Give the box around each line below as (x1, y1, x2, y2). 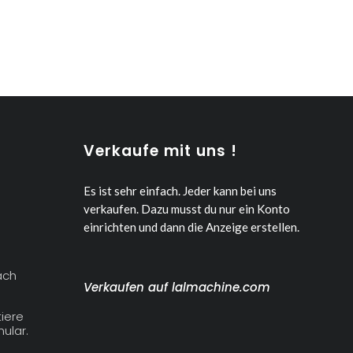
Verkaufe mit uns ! (83, 139, 237, 162)
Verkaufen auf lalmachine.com (83, 278, 270, 295)
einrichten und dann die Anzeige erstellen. (83, 219, 299, 234)
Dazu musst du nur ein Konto (140, 201, 290, 216)
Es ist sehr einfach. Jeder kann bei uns (83, 183, 277, 198)
